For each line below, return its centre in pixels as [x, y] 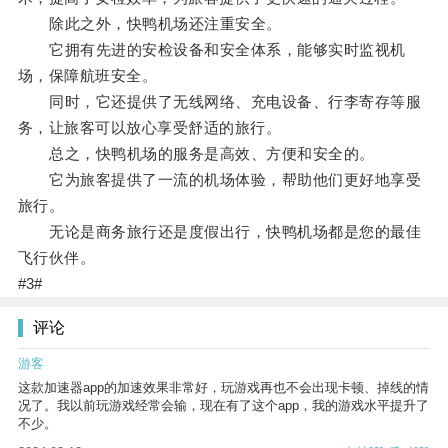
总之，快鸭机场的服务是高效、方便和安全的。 [196, 154]
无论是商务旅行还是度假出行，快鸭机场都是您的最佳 [219, 232]
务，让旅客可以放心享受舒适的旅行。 [149, 128]
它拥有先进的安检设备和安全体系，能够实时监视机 [211, 50]
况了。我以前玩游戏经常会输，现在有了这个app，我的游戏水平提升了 [223, 406]
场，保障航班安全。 [87, 76]
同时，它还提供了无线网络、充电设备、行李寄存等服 [219, 102]
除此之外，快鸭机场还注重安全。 [149, 24]
